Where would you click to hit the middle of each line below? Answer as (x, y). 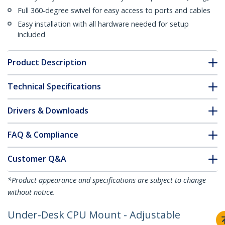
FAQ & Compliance (43, 135)
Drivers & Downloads (48, 111)
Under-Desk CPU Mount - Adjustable (94, 215)
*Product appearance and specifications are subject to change (107, 180)
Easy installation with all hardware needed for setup (103, 24)
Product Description (47, 63)
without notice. (31, 192)
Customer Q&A (37, 159)
